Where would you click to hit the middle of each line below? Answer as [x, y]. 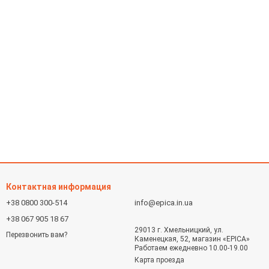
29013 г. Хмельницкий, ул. [179, 230]
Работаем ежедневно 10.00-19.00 [191, 248]
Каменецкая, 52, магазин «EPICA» [192, 239]
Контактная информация [59, 187]
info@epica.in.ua [164, 203]
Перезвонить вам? [37, 235]
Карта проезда [159, 260]
